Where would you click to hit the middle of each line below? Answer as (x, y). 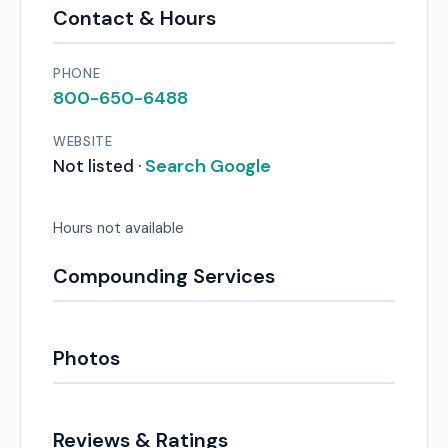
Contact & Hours (134, 18)
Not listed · (99, 166)
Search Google (208, 166)
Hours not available (118, 228)
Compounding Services (164, 276)
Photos (86, 358)
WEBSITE (83, 141)
